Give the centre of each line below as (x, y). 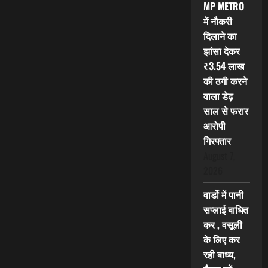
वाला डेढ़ (218, 96)
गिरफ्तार (217, 141)
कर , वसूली (223, 225)
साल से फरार (226, 111)
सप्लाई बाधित (226, 210)
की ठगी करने (225, 81)
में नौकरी (217, 21)
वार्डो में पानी (223, 195)
